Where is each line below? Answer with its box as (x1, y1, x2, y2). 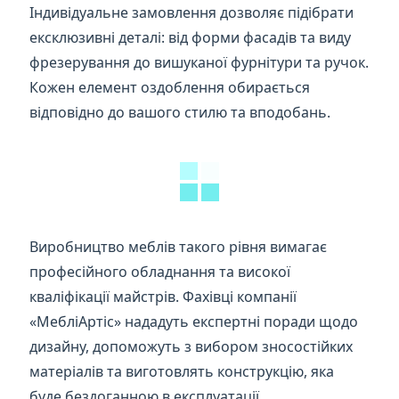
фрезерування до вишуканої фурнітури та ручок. (29, 52, 370, 72)
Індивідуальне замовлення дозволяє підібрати (29, 2, 354, 22)
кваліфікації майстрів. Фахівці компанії (29, 286, 297, 306)
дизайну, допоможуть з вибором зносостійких (29, 336, 354, 356)
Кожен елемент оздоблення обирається (29, 77, 311, 97)
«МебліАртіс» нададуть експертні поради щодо (29, 311, 359, 331)
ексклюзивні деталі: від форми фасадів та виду (29, 27, 352, 47)
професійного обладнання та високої (29, 261, 291, 281)
